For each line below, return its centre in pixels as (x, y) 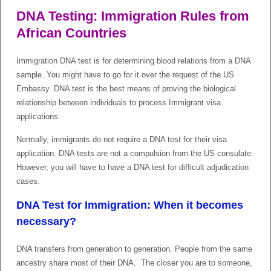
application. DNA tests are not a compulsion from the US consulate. (135, 153)
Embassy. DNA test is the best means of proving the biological (126, 88)
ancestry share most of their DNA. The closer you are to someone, (134, 263)
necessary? (46, 221)
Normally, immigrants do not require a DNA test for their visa (122, 139)
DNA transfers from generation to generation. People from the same (134, 249)
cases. (28, 181)
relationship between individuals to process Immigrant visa (119, 102)
